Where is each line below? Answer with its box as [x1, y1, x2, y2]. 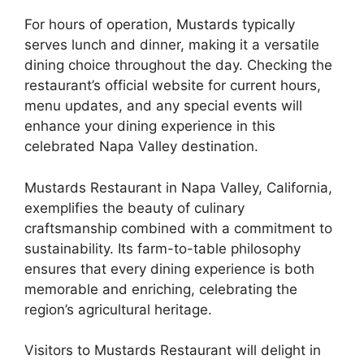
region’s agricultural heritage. [24, 301, 212, 318]
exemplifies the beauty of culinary [24, 199, 245, 216]
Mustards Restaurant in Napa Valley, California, [24, 179, 332, 196]
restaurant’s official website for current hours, [24, 77, 321, 93]
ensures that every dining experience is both [24, 260, 314, 277]
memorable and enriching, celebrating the [24, 280, 297, 297]
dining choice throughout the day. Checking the [24, 57, 332, 73]
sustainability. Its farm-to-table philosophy [24, 240, 301, 257]
